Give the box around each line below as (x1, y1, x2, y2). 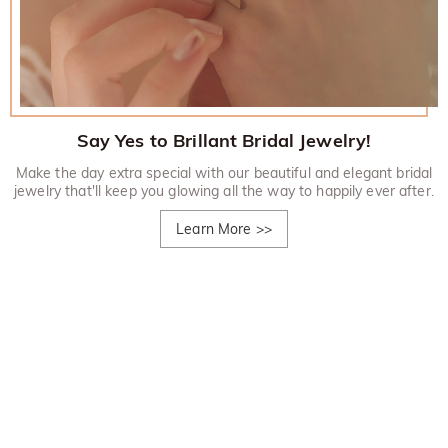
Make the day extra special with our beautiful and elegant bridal (15, 163, 433, 182)
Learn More (176, 219, 252, 238)
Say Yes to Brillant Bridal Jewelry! (76, 128, 372, 152)
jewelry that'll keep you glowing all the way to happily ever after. (14, 181, 434, 200)
